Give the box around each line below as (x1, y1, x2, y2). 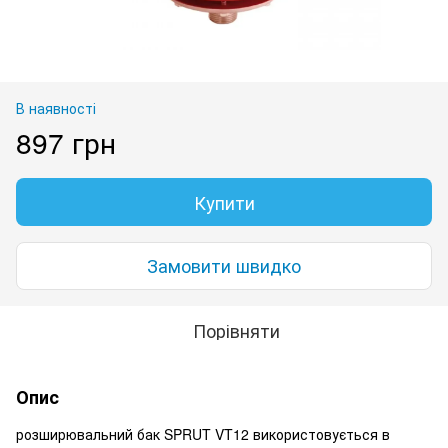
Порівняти (192, 316, 280, 343)
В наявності (16, 97, 96, 118)
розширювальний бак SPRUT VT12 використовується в (16, 423, 390, 444)
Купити (193, 188, 255, 215)
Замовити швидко (147, 252, 301, 279)
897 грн (16, 121, 116, 162)
